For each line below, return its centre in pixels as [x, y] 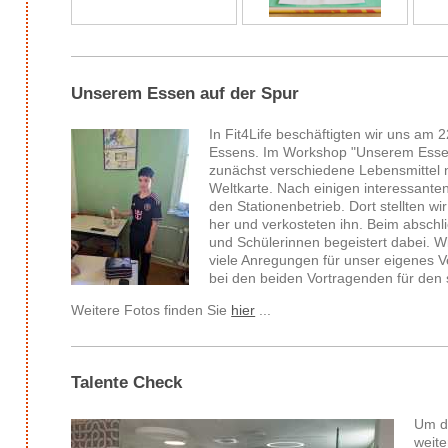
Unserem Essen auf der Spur [185, 93]
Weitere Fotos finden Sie [151, 310]
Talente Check [127, 383]
